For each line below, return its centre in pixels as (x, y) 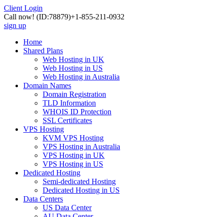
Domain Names (47, 85)
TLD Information (69, 103)
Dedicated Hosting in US (81, 190)
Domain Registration (74, 94)
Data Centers (43, 199)
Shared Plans (43, 51)
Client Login (23, 8)
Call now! (20, 17)
